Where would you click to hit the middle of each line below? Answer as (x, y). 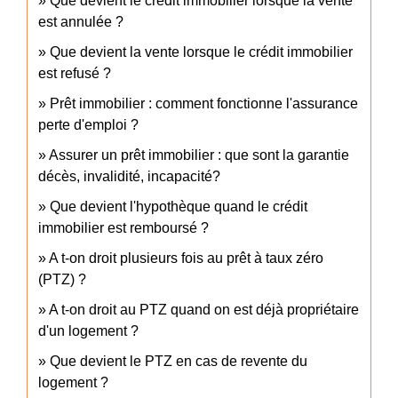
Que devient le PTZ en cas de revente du (179, 362)
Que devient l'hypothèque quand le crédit (179, 207)
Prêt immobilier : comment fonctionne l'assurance (204, 104)
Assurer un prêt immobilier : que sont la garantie (199, 155)
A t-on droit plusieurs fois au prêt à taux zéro (186, 259)
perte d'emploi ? (88, 125)
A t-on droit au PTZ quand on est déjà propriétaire (204, 310)
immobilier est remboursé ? (123, 228)
